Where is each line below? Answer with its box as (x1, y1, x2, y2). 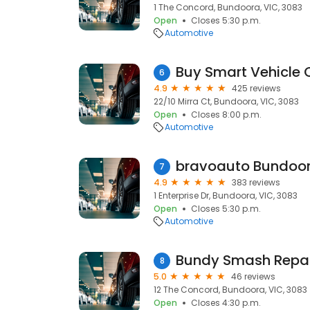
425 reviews (232, 82, 281, 94)
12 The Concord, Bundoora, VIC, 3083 (154, 284, 307, 295)
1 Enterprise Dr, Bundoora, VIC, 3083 (154, 190, 298, 201)
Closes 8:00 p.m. (191, 109, 262, 120)
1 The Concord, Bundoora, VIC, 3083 (154, 1, 302, 13)
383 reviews (232, 176, 280, 188)
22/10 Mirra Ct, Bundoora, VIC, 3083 (154, 95, 299, 107)
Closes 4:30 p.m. (191, 297, 261, 309)
